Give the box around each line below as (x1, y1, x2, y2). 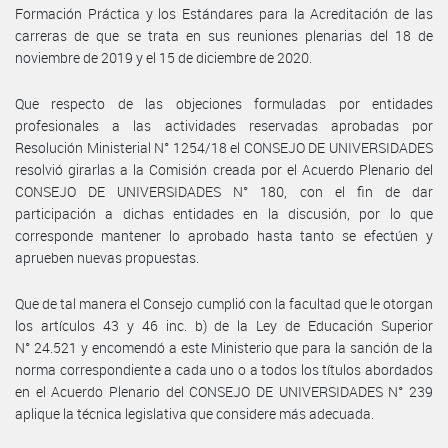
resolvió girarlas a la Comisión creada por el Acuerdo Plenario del (15, 159, 433, 179)
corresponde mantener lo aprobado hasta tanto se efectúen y (15, 225, 433, 245)
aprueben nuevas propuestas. (15, 247, 199, 267)
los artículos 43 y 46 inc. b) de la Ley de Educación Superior (15, 315, 433, 335)
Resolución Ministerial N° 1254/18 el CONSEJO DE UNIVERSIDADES (15, 137, 433, 157)
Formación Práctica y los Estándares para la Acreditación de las (15, 3, 433, 23)
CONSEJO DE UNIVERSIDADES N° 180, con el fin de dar (15, 181, 433, 201)
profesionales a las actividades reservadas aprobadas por (15, 115, 433, 135)
